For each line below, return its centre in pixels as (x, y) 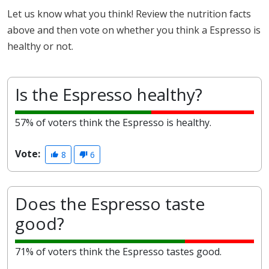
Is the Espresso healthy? (109, 94)
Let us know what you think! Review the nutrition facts (129, 14)
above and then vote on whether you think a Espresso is (134, 30)
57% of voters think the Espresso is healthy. (113, 122)
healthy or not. (40, 46)
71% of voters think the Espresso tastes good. (118, 252)
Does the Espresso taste (110, 204)
